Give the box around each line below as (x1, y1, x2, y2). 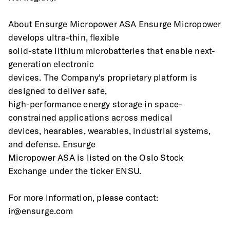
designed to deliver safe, (8, 85, 107, 96)
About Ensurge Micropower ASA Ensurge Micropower (8, 18, 221, 29)
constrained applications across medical (8, 112, 172, 123)
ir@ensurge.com (8, 205, 73, 216)
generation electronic (8, 59, 94, 69)
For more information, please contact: (8, 192, 159, 203)
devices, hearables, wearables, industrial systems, (8, 125, 211, 136)
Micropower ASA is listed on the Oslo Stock (8, 152, 184, 163)
